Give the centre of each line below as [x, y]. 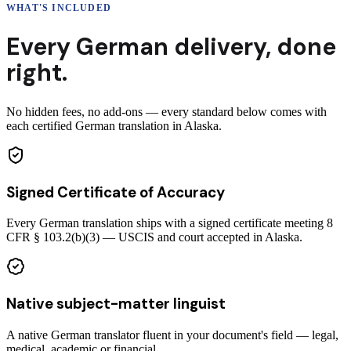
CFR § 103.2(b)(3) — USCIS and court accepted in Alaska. [154, 237]
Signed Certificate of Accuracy [116, 192]
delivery [220, 47]
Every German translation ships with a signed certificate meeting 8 [170, 223]
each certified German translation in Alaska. [114, 125]
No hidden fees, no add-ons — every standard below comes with [166, 111]
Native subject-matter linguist [116, 304]
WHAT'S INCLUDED [59, 8]
